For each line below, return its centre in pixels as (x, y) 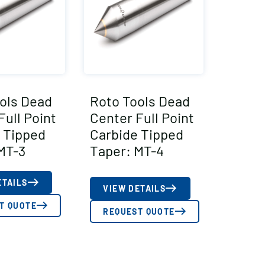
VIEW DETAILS (135, 188)
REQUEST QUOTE (139, 211)
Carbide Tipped (137, 134)
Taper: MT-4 (127, 150)
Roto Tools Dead (140, 101)
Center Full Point (142, 117)
